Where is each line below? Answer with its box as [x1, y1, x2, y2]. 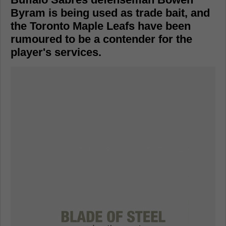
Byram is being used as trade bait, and [11, 6, 210, 19]
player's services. [11, 45, 101, 59]
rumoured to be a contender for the [11, 32, 192, 45]
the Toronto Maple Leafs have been [11, 19, 191, 32]
